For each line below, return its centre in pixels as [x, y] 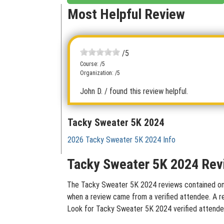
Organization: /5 [100, 73]
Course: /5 [92, 64]
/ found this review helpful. [146, 91]
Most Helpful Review [126, 14]
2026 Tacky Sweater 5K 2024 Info [121, 140]
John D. [91, 91]
